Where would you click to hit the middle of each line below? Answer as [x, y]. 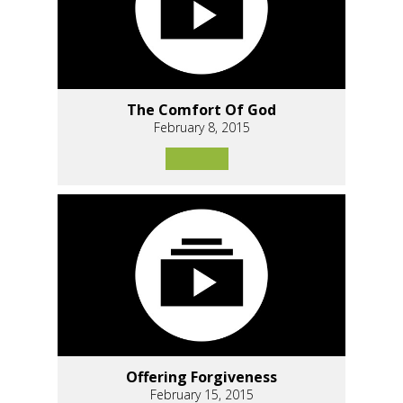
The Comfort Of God [201, 109]
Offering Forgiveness [201, 376]
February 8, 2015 [201, 127]
